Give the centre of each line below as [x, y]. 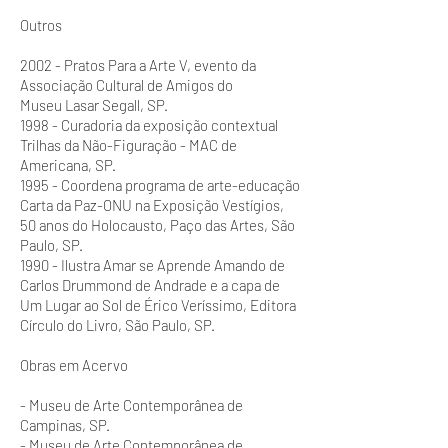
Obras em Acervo [74, 365]
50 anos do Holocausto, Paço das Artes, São [157, 225]
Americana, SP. [68, 165]
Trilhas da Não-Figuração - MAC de [128, 145]
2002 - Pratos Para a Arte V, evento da [138, 65]
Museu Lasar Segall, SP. [94, 105]
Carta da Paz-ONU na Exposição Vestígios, [152, 205]
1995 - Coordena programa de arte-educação [160, 185]
